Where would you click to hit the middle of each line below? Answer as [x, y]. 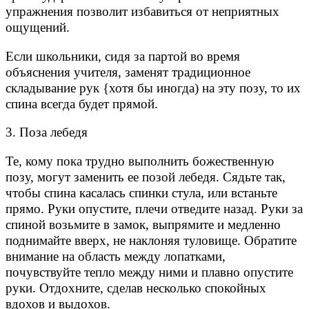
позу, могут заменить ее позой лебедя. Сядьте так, [146, 177]
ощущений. [38, 27]
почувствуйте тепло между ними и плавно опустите [149, 272]
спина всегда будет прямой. [82, 103]
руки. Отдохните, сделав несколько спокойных [136, 288]
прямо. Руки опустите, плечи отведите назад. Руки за [154, 208]
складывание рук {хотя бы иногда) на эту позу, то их [153, 88]
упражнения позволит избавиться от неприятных [142, 11]
